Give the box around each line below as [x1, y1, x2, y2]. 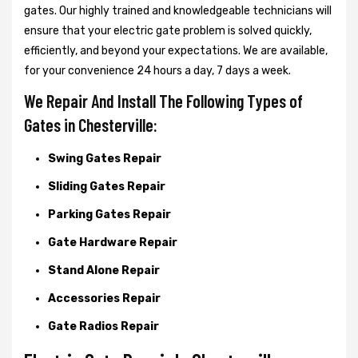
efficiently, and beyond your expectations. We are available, [24, 43, 328, 58]
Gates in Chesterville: [24, 113, 157, 135]
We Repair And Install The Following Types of [24, 89, 303, 111]
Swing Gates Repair [48, 151, 161, 165]
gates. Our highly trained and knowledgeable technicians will [24, 3, 332, 18]
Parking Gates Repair [48, 207, 171, 221]
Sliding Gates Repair [48, 179, 165, 193]
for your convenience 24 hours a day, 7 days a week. [24, 63, 291, 78]
